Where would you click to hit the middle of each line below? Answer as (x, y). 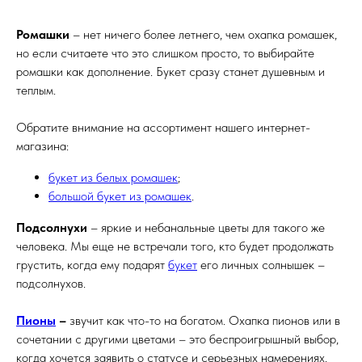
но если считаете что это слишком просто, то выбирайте (165, 53)
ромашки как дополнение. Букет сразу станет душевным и (170, 72)
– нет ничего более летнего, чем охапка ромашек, (203, 34)
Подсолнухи (53, 227)
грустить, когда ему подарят (92, 265)
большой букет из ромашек (120, 196)
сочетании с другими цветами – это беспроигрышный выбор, (177, 339)
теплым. (36, 90)
